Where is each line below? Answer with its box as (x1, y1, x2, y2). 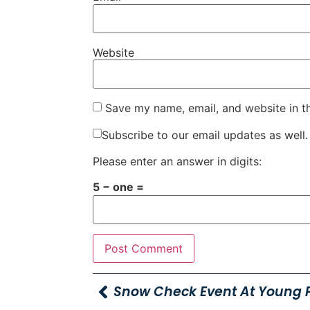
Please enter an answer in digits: (93, 154, 262, 169)
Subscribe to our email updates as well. (102, 127, 309, 142)
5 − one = (93, 179, 145, 194)
